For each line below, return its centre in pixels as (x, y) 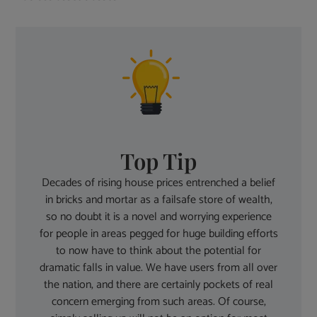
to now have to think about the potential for (158, 251)
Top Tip (158, 161)
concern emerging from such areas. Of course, (158, 302)
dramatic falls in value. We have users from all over (158, 268)
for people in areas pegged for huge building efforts (158, 234)
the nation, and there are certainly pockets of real (158, 285)
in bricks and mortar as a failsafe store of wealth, (158, 200)
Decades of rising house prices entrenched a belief (158, 183)
